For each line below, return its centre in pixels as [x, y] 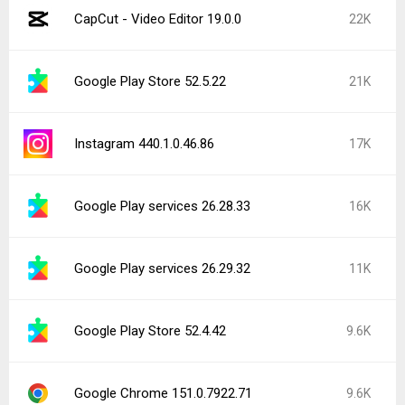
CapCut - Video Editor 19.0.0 [158, 19]
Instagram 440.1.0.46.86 [144, 144]
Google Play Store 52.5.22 [150, 81]
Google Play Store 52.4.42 [150, 331]
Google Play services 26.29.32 [162, 268]
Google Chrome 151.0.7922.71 [163, 393]
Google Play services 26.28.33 [162, 206]
